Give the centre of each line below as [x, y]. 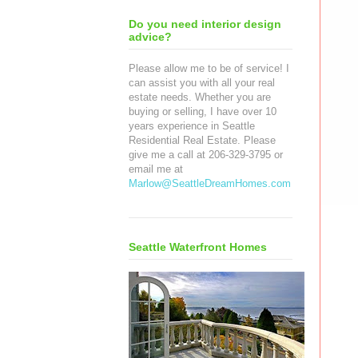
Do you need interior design [205, 24]
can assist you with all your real [202, 82]
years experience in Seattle [192, 125]
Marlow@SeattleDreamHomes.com [210, 183]
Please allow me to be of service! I [209, 68]
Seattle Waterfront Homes [198, 247]
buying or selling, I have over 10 [203, 111]
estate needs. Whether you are [200, 97]
